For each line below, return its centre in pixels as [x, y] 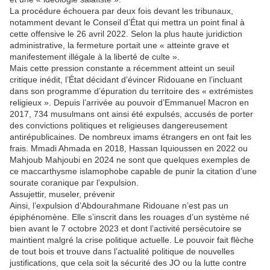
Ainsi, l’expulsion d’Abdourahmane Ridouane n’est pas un [119, 206]
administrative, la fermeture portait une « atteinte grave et [119, 46]
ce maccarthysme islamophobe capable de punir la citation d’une [133, 171]
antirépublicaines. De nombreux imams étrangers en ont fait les [130, 137]
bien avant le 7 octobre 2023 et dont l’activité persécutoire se [126, 229]
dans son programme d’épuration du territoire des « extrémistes [131, 91]
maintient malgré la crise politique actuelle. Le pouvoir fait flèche [132, 240]
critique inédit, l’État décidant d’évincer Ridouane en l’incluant [126, 80]
